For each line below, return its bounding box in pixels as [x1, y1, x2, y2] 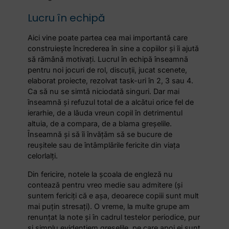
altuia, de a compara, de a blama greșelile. [28, 119, 172, 128]
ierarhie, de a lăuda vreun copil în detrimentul [28, 108, 183, 118]
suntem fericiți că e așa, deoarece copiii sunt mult [28, 191, 199, 200]
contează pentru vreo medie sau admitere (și [28, 180, 183, 189]
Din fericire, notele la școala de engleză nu [28, 169, 173, 178]
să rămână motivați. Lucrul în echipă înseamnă [28, 55, 189, 64]
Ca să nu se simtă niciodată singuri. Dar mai [28, 87, 180, 96]
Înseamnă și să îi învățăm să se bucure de [28, 130, 173, 139]
